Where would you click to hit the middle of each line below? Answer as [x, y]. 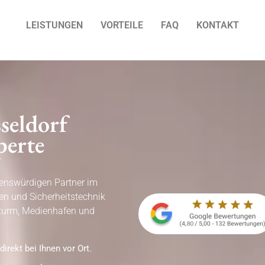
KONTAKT [218, 25]
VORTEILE [122, 25]
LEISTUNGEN [54, 25]
